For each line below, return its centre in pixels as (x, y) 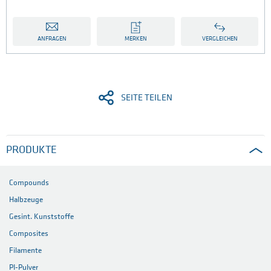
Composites (29, 234)
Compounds (29, 183)
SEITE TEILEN (147, 99)
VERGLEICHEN (220, 39)
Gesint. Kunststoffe (41, 217)
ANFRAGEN (52, 39)
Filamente (25, 251)
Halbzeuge (26, 200)
